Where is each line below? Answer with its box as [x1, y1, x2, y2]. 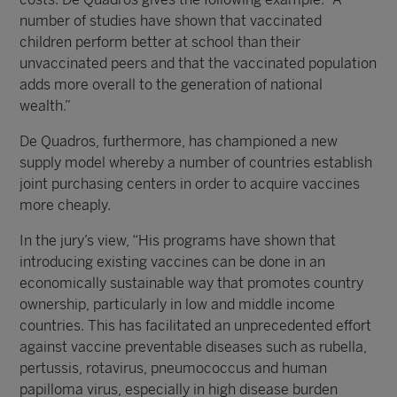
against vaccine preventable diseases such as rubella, [19, 339, 368, 355]
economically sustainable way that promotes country [19, 275, 364, 292]
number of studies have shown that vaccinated [19, 12, 323, 29]
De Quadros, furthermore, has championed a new [19, 133, 339, 150]
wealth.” [19, 97, 72, 114]
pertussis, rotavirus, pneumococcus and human [19, 360, 328, 377]
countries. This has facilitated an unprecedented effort [19, 317, 372, 334]
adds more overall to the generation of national [19, 76, 323, 93]
